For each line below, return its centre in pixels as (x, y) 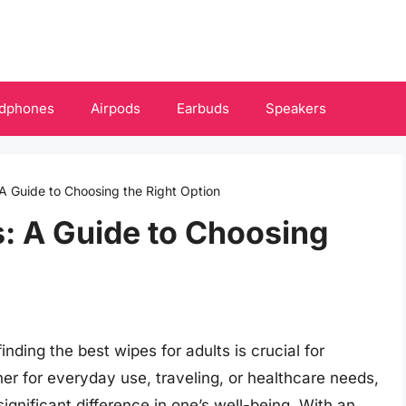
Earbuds (203, 108)
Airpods (116, 108)
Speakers (296, 108)
